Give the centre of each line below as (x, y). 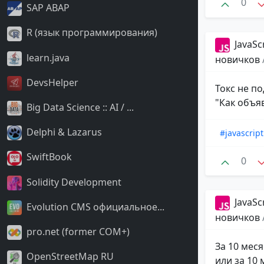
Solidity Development (73, 182)
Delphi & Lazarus (63, 132)
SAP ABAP (47, 8)
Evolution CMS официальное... (94, 207)
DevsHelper (51, 82)
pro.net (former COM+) (77, 232)
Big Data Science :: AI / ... (79, 107)
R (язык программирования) (91, 33)
